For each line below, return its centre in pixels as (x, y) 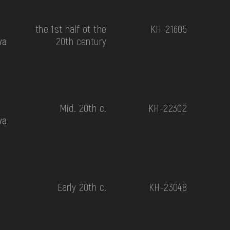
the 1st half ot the (71, 28)
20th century (81, 41)
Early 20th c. (82, 187)
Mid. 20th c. (83, 108)
